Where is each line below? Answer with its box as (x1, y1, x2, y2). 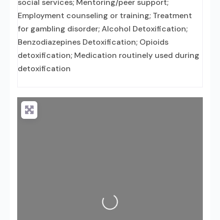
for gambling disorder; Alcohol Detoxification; (18, 24, 188, 34)
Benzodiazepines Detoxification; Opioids (18, 37, 168, 47)
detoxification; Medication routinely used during (18, 50, 199, 60)
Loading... (77, 186, 113, 208)
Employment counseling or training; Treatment (18, 10, 192, 21)
